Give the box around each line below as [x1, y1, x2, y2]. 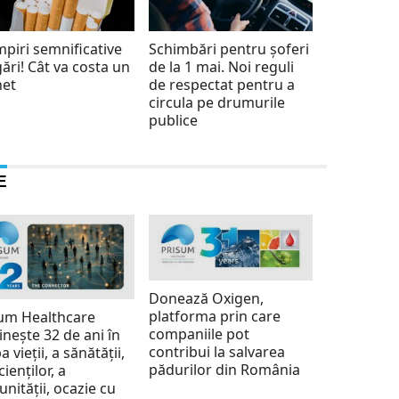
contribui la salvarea [148, 342, 285, 362]
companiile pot [148, 324, 249, 345]
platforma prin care [148, 306, 281, 327]
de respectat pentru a [148, 75, 295, 94]
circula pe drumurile [148, 93, 285, 112]
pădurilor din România [148, 360, 300, 380]
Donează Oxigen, [148, 289, 264, 309]
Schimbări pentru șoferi [148, 39, 309, 59]
